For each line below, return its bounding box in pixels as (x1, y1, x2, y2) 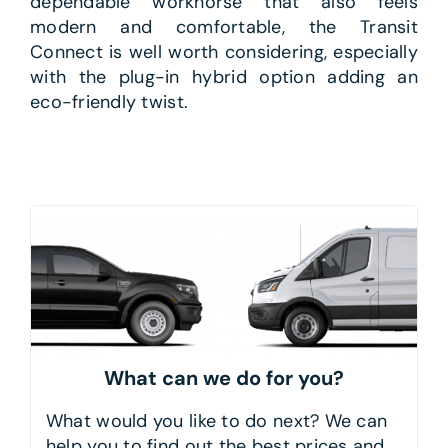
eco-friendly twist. (29, 90, 189, 115)
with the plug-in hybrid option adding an (29, 65, 419, 90)
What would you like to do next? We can (45, 408, 388, 433)
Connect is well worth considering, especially (29, 40, 419, 65)
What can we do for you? (104, 364, 344, 391)
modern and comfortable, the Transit (29, 15, 419, 40)
